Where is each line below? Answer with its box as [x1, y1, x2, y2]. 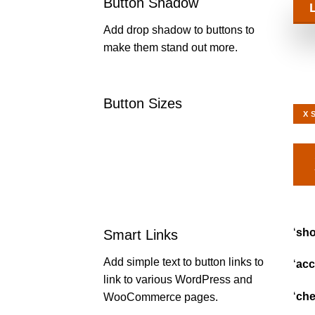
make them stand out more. [103, 41, 238, 54]
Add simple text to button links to [103, 255, 264, 268]
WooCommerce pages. [103, 290, 218, 303]
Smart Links [103, 226, 178, 243]
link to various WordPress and [103, 273, 252, 285]
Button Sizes [103, 95, 182, 111]
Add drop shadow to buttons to [103, 24, 255, 37]
